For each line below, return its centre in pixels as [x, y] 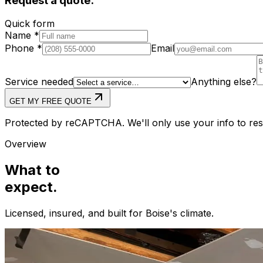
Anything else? [224, 82]
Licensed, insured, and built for [75, 213]
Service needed [39, 82]
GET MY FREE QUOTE [50, 102]
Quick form [30, 24]
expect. [31, 187]
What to [32, 170]
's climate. [192, 213]
